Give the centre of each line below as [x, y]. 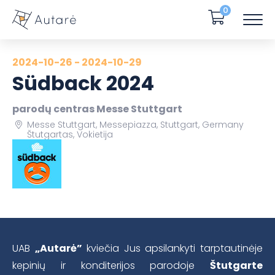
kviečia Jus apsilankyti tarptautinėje [172, 249]
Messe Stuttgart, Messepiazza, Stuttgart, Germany [135, 125]
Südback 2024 [83, 83]
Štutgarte [236, 266]
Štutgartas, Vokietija [70, 135]
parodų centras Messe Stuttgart [97, 109]
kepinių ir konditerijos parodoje [111, 266]
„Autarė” [58, 249]
